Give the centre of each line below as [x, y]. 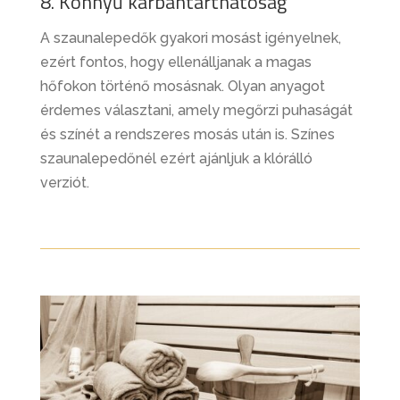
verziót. [64, 182]
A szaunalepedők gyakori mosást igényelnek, [190, 37]
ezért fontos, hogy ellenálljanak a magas [175, 62]
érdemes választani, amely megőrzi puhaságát [196, 110]
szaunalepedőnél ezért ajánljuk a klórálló [176, 158]
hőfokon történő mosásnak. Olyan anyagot [182, 86]
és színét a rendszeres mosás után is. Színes [187, 134]
